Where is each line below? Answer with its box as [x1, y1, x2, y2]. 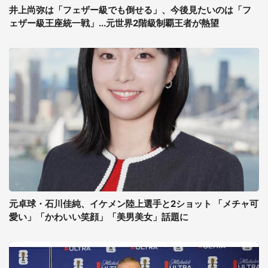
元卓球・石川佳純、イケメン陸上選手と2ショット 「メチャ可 [9, 198, 258, 209]
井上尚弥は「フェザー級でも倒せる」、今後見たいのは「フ [9, 4, 251, 16]
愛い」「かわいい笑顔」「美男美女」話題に [9, 211, 188, 223]
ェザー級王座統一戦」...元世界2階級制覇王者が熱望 [9, 17, 219, 29]
